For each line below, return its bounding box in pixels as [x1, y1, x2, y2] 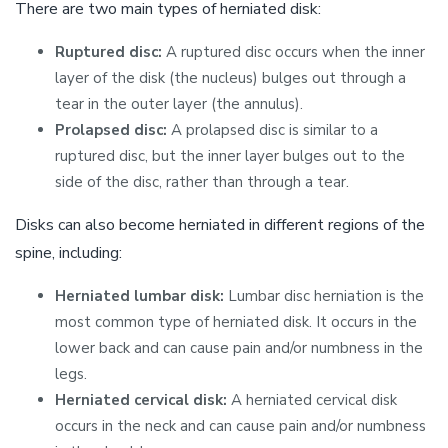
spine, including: [15, 242, 122, 264]
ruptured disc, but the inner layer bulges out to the [55, 146, 405, 166]
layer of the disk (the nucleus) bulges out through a [55, 68, 406, 88]
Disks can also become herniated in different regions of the [15, 214, 425, 236]
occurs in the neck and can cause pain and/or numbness [55, 416, 426, 436]
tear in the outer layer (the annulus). [55, 94, 303, 114]
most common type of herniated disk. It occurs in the [55, 312, 417, 332]
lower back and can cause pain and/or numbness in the [55, 338, 423, 358]
